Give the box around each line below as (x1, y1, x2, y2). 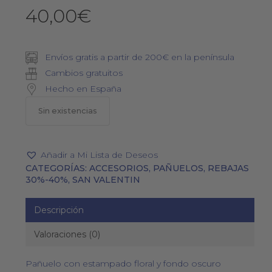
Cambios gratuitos (42, 67, 123, 79)
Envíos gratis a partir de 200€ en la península (42, 52, 234, 63)
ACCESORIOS (89, 163, 149, 174)
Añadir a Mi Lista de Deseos (40, 149, 158, 161)
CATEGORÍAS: (25, 163, 89, 174)
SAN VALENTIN (72, 174, 140, 186)
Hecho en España (42, 83, 121, 95)
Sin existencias (38, 106, 97, 116)
